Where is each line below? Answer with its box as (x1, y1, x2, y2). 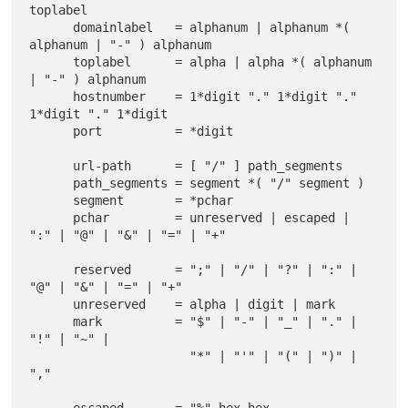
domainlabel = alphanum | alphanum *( (29, 20, 74, 35)
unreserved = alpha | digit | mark (29, 297, 74, 311)
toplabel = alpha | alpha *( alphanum (29, 55, 74, 69)
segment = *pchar (29, 193, 74, 208)
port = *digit (29, 124, 74, 138)
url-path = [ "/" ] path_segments (29, 158, 74, 173)
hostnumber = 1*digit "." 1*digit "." (29, 89, 74, 104)
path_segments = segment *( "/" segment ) (29, 176, 74, 190)
